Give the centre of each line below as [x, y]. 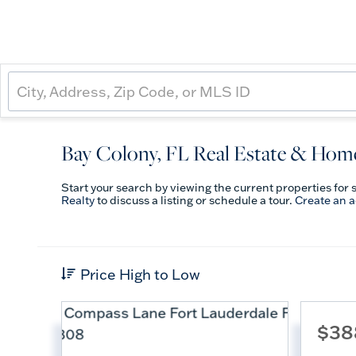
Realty [78, 200]
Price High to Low [140, 274]
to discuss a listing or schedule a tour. [195, 200]
